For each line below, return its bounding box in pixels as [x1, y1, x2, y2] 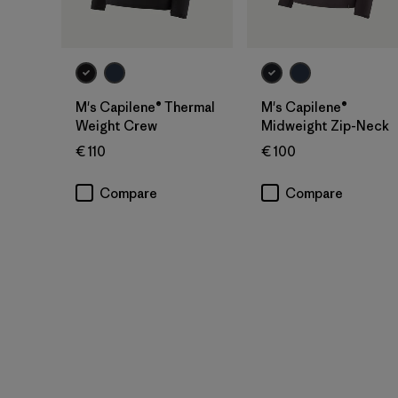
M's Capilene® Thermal [76, 98, 215, 115]
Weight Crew [76, 116, 157, 134]
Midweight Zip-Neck [261, 116, 389, 134]
